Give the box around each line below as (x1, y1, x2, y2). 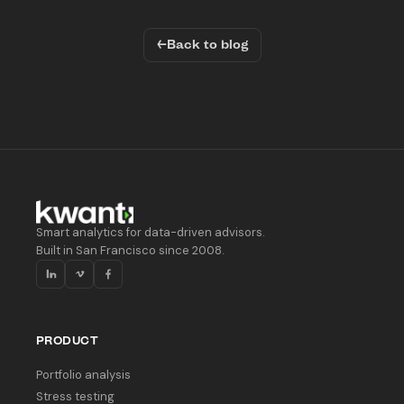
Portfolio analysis (36, 367, 131, 383)
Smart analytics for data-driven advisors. (36, 225, 265, 241)
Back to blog (166, 37, 248, 53)
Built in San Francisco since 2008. (36, 243, 225, 259)
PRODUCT (36, 334, 99, 348)
